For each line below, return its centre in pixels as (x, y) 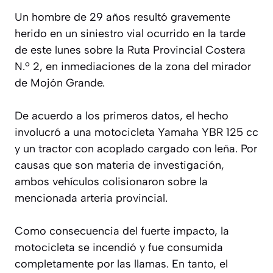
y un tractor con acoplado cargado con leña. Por (136, 148)
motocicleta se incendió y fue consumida (119, 247)
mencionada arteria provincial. (91, 198)
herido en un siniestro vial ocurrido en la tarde (130, 33)
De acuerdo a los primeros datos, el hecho (122, 115)
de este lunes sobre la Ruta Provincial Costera (130, 50)
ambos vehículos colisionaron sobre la (111, 181)
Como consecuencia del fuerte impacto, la (122, 231)
